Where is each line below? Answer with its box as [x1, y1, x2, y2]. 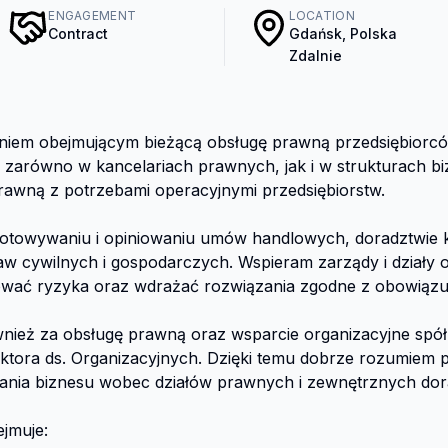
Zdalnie [288, 47, 342, 64]
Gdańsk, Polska [288, 25, 397, 42]
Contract [48, 25, 109, 42]
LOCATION [288, 8, 355, 23]
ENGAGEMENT [48, 8, 137, 23]
